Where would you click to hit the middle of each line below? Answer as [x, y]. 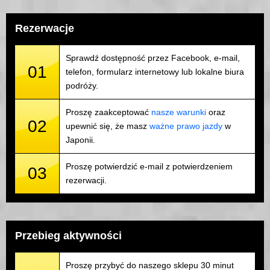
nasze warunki [179, 112]
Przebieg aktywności [68, 236]
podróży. [82, 86]
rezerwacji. [86, 181]
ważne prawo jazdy [186, 126]
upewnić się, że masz [108, 126]
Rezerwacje [45, 29]
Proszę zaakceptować [108, 112]
